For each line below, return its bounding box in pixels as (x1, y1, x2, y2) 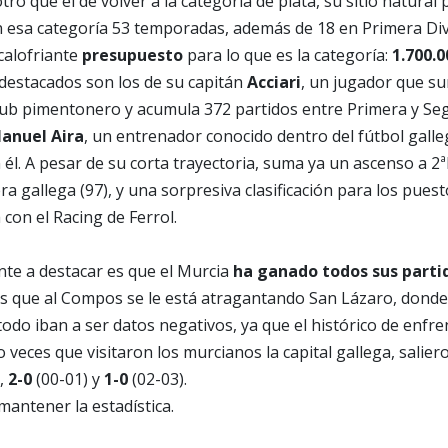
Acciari (247, 71, 301, 94)
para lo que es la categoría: (183, 44, 392, 67)
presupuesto (78, 44, 183, 67)
